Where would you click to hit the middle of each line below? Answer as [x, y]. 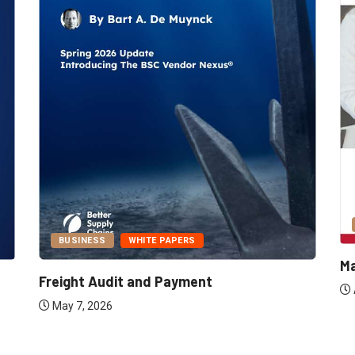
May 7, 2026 [81, 306]
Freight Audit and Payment [126, 282]
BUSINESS [82, 241]
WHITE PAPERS [162, 241]
